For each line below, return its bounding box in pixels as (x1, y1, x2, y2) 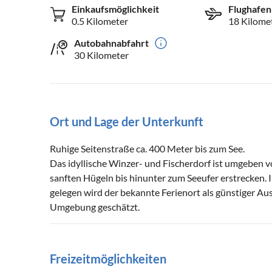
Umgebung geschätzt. (50, 201, 140, 213)
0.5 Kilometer (72, 15, 128, 27)
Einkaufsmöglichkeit (72, 3, 159, 15)
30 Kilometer (74, 49, 129, 61)
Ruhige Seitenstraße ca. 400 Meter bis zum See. (50, 143, 245, 155)
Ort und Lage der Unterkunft (50, 114, 203, 129)
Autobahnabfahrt (74, 37, 149, 49)
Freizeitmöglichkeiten (50, 251, 166, 267)
